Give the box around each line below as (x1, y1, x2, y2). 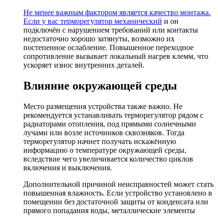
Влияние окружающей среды (23, 79, 177, 92)
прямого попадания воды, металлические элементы (23, 206, 195, 215)
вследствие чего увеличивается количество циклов (23, 155, 193, 163)
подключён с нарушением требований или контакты (23, 26, 198, 35)
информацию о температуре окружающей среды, (23, 146, 186, 155)
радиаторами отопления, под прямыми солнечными (23, 120, 196, 128)
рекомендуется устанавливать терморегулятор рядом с (23, 111, 203, 120)
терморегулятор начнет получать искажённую (23, 137, 176, 146)
